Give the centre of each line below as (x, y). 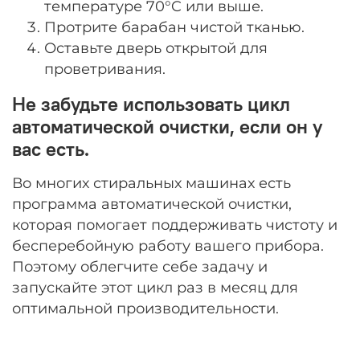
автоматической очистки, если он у (167, 127)
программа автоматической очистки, (152, 204)
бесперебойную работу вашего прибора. (168, 246)
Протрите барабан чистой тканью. (174, 27)
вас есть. (51, 149)
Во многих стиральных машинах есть (151, 183)
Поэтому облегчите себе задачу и (140, 267)
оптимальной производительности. (145, 309)
